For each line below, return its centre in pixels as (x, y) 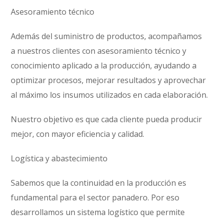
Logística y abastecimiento (59, 158)
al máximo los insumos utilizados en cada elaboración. (109, 95)
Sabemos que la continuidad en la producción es (99, 183)
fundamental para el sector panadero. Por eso (95, 197)
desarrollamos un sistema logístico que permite (98, 212)
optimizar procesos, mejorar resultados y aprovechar (109, 80)
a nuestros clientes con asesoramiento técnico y (99, 51)
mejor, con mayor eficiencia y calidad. (78, 134)
